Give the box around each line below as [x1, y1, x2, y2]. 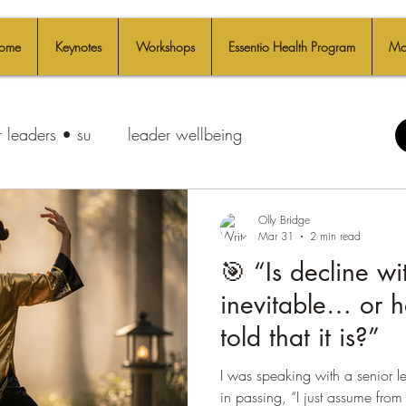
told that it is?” [220, 321, 380, 353]
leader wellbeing [128, 122, 242, 145]
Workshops [135, 38, 195, 55]
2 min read [310, 228, 361, 244]
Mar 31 [258, 228, 294, 244]
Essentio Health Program [228, 38, 355, 55]
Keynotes [54, 38, 101, 55]
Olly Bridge [258, 212, 310, 227]
